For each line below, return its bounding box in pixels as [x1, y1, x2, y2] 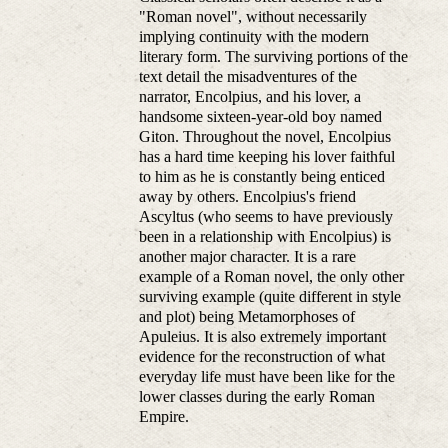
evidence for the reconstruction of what [139, 348, 386, 366]
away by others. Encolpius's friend [139, 188, 357, 206]
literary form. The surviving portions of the [139, 48, 409, 66]
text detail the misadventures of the [139, 68, 358, 86]
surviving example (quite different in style [139, 288, 402, 306]
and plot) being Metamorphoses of [139, 308, 356, 326]
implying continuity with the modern [139, 28, 370, 46]
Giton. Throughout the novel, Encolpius [139, 128, 392, 146]
